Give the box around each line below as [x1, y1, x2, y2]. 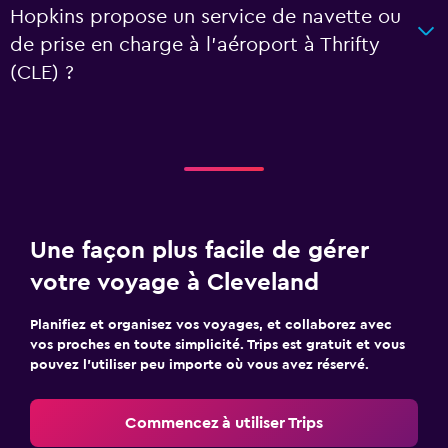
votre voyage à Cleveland [30, 271, 319, 295]
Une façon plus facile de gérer [30, 239, 369, 263]
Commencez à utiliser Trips [125, 415, 323, 431]
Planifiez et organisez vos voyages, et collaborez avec [30, 318, 392, 332]
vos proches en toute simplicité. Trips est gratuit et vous [30, 338, 405, 352]
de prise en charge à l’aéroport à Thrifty [10, 35, 380, 55]
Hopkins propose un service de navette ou [10, 7, 401, 27]
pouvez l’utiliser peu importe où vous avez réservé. [30, 358, 369, 372]
